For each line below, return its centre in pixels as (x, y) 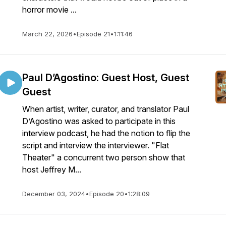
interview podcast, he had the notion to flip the (106, 133)
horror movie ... (49, 10)
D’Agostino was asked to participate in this (99, 121)
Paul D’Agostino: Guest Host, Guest (106, 78)
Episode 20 (107, 194)
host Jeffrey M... (52, 169)
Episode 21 (93, 34)
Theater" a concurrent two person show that (104, 157)
